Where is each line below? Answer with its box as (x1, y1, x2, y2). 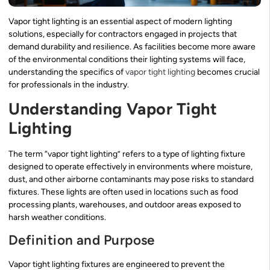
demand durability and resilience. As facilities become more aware (8, 41, 256, 52)
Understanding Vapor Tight (8, 99, 218, 119)
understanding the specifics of (8, 66, 125, 77)
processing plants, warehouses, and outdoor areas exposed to (8, 199, 241, 210)
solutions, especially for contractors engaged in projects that (8, 28, 237, 39)
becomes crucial (195, 66, 260, 77)
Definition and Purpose (8, 231, 155, 248)
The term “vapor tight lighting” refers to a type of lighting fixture (8, 149, 245, 160)
